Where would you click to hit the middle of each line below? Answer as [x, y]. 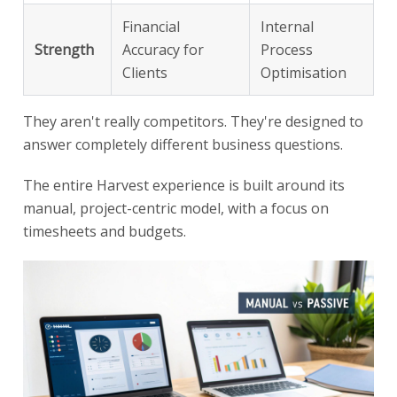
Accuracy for [163, 49]
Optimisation [304, 72]
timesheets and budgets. [105, 231]
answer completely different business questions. [183, 144]
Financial [151, 26]
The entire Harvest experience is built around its [184, 185]
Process [287, 49]
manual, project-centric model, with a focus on [176, 208]
